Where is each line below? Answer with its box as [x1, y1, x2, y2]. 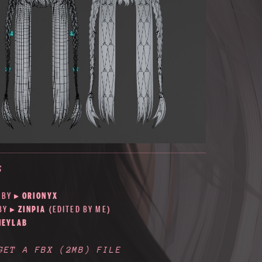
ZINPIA [18, 204, 49, 216]
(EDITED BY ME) [49, 204, 111, 216]
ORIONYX [22, 190, 58, 202]
